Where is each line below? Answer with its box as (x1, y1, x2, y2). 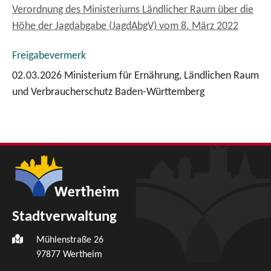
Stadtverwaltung (12, 209, 117, 224)
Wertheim (63, 249, 102, 260)
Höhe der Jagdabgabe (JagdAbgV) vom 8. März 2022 (12, 21, 238, 32)
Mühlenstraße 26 (36, 235, 103, 245)
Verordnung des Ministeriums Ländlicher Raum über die (12, 4, 253, 16)
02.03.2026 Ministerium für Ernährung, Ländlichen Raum (12, 70, 259, 82)
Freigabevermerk (12, 50, 86, 62)
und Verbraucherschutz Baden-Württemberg (12, 87, 204, 98)
